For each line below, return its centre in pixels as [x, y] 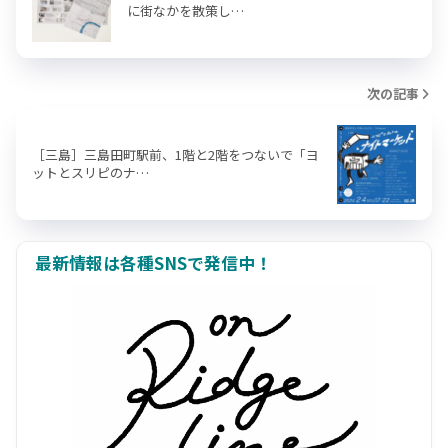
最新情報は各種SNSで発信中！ [153, 263]
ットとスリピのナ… [90, 172]
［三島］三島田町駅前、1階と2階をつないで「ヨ [175, 154]
